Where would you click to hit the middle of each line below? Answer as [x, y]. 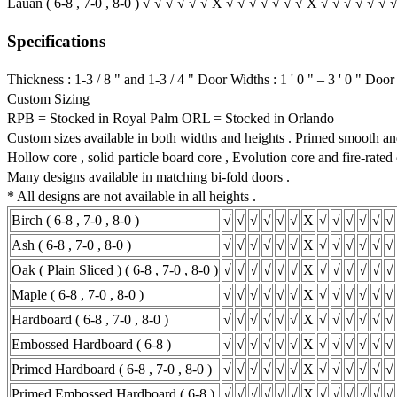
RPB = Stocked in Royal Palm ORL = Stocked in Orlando [171, 118]
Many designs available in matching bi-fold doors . [148, 176]
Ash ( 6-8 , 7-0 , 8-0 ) [71, 245]
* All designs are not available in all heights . [132, 196]
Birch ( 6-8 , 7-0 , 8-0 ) [75, 220]
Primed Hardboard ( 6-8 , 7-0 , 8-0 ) [112, 369]
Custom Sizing [48, 98]
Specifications [56, 42]
